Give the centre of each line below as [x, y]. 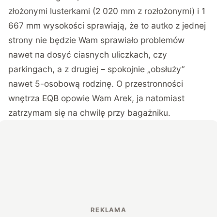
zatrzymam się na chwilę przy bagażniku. [90, 112]
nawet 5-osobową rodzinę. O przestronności [96, 83]
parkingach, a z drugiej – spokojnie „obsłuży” [97, 69]
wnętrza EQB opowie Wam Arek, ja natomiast [97, 98]
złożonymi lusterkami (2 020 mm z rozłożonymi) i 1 [107, 11]
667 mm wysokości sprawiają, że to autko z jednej [107, 25]
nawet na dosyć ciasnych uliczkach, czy [88, 54]
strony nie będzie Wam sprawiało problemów [97, 40]
